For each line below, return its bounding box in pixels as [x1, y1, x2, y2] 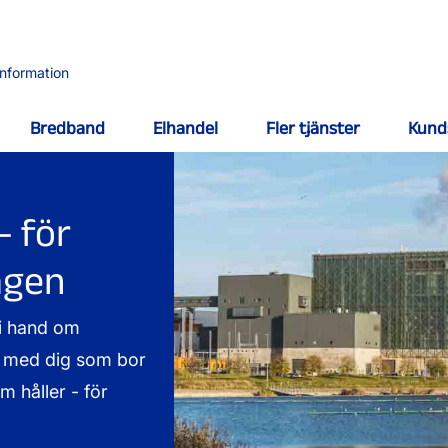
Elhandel [152, 118, 218, 138]
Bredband [29, 118, 105, 138]
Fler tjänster [265, 118, 360, 138]
